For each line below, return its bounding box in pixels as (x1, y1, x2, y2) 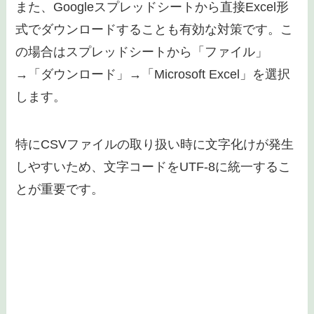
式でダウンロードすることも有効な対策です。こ (15, 22, 294, 37)
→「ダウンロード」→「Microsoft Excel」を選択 (15, 67, 291, 82)
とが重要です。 (15, 182, 104, 196)
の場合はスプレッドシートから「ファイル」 (15, 45, 268, 60)
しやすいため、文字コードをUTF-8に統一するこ (15, 159, 292, 174)
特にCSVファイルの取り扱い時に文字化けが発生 (15, 137, 294, 151)
